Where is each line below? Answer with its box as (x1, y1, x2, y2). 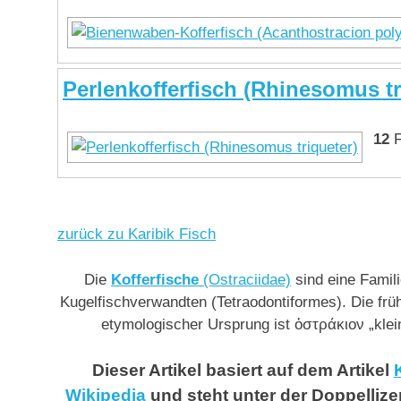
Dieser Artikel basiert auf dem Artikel (91, 361, 394, 380)
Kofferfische (111, 270, 200, 288)
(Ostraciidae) (199, 270, 292, 288)
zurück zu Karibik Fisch (57, 226, 216, 243)
